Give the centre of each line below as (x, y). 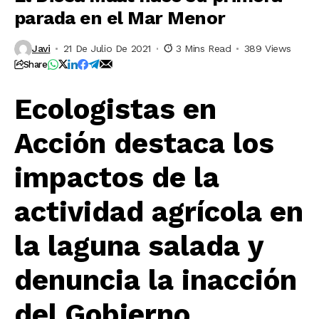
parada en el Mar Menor (120, 17)
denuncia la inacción (156, 280)
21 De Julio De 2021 (107, 49)
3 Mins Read (203, 49)
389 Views (268, 49)
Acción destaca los (144, 143)
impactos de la (117, 177)
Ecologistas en (115, 109)
